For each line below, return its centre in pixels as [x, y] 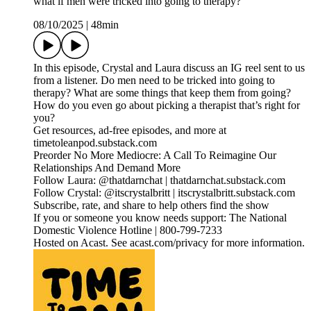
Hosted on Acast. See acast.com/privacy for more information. [169, 243]
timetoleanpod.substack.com [95, 143]
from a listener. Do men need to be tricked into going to [154, 81]
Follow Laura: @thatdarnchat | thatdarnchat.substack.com [159, 180]
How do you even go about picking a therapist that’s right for [167, 106]
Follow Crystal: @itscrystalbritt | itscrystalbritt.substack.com [164, 193]
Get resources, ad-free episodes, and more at [130, 131]
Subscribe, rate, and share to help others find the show [151, 205]
